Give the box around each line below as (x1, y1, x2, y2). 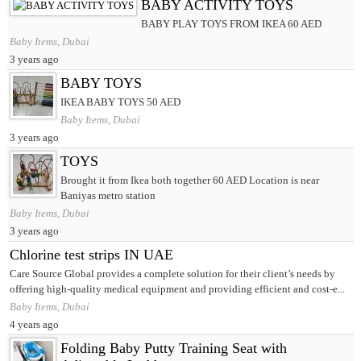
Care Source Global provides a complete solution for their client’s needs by (9, 268, 335, 280)
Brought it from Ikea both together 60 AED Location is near (60, 174, 319, 187)
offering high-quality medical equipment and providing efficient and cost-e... (9, 283, 345, 296)
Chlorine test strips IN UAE (9, 247, 173, 263)
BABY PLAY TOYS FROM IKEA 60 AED (140, 18, 322, 31)
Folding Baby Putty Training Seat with (60, 340, 287, 357)
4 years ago (9, 318, 59, 331)
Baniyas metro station (60, 189, 156, 202)
